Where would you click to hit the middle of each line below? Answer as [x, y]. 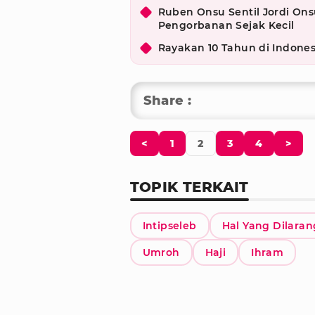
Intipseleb [169, 226]
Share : [167, 101]
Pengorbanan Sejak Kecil [226, 26]
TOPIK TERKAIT [189, 187]
